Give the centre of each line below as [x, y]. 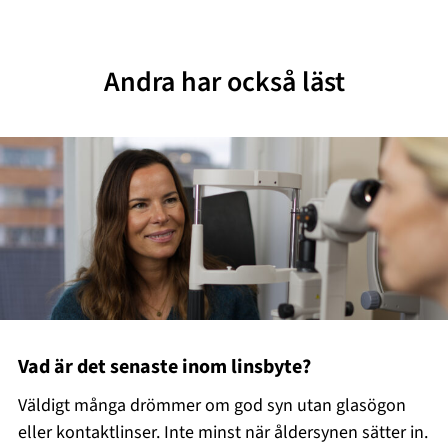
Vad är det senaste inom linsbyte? [165, 367]
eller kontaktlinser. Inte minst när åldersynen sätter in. [223, 432]
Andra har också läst [224, 81]
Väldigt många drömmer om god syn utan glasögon [212, 405]
